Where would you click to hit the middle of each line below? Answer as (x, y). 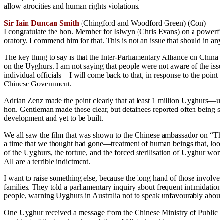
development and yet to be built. (54, 118)
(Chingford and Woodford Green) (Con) (142, 23)
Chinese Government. (38, 83)
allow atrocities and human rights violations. (72, 6)
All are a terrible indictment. (47, 161)
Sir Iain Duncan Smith (41, 23)
